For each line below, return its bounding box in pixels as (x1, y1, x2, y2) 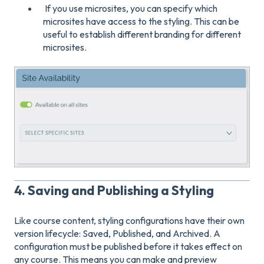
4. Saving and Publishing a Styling (14, 182, 214, 199)
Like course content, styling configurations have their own (14, 214, 245, 226)
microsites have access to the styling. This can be (43, 15, 239, 27)
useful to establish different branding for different (43, 28, 241, 40)
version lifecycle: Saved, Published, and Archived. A (14, 227, 220, 239)
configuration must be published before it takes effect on (14, 240, 242, 252)
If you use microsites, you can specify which (43, 2, 217, 14)
